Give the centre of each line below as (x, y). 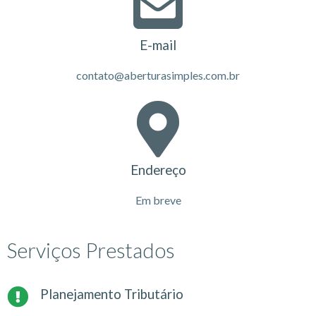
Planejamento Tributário (112, 294)
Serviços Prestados (91, 250)
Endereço (158, 170)
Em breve (158, 200)
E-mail (158, 45)
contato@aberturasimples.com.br (158, 75)
